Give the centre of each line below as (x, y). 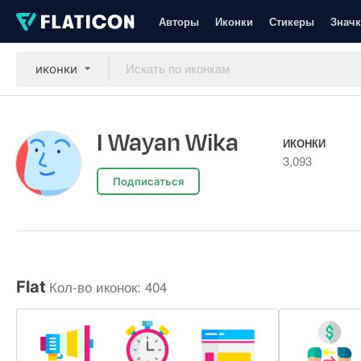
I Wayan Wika (168, 143)
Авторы (179, 21)
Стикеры (292, 21)
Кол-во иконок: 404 (108, 286)
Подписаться (148, 181)
